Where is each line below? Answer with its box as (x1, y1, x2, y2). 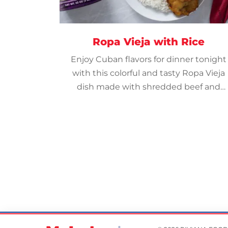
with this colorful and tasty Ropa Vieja (72, 68, 225, 78)
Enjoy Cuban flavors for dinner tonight (71, 54, 226, 64)
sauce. (136, 109, 161, 119)
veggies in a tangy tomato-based (81, 96, 216, 105)
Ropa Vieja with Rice (93, 36, 205, 48)
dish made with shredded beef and (77, 82, 220, 92)
